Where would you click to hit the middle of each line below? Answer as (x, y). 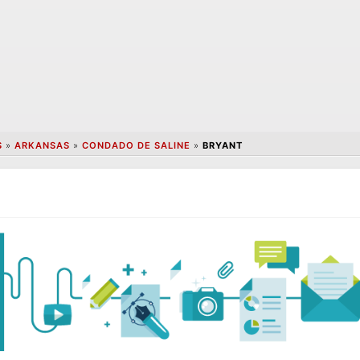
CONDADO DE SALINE (136, 146)
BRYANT (222, 146)
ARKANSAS (42, 146)
